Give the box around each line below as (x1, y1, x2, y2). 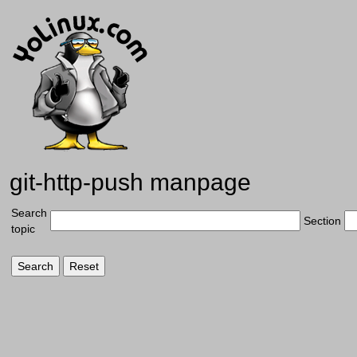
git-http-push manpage (10, 169, 251, 195)
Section (304, 214, 341, 227)
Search (11, 206, 47, 219)
